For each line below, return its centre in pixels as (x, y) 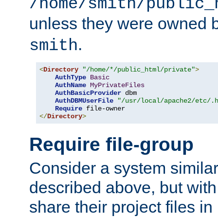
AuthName (71, 85)
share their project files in (121, 207)
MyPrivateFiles (117, 85)
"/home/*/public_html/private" (139, 70)
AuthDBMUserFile (84, 101)
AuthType (71, 78)
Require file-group (111, 144)
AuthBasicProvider (88, 93)
